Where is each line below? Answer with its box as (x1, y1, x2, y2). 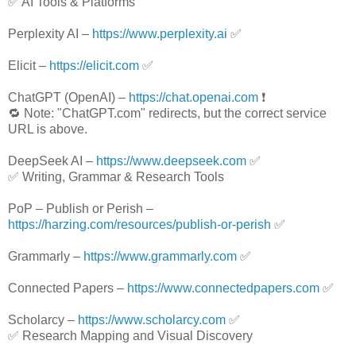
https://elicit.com (49, 59, 139, 73)
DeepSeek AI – (8, 154, 96, 168)
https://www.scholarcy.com (78, 313, 226, 327)
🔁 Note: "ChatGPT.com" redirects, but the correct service (8, 106, 327, 121)
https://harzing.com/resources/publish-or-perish (8, 218, 271, 232)
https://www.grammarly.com (83, 250, 237, 264)
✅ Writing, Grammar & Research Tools (8, 170, 224, 184)
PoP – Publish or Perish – (8, 202, 153, 216)
